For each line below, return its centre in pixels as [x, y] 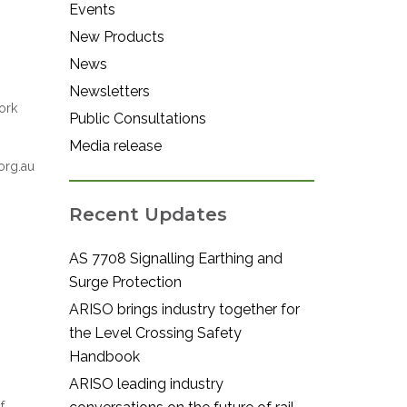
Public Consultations [138, 119]
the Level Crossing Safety [155, 333]
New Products [117, 37]
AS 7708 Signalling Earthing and [176, 258]
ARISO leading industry [146, 384]
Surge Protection [125, 282]
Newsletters [109, 91]
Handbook [104, 357]
